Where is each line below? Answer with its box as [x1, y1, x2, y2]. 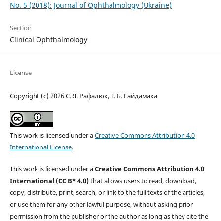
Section [9, 23, 32, 33]
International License [9, 143, 72, 152]
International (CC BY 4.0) [9, 176, 90, 185]
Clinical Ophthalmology [9, 35, 87, 45]
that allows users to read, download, [90, 176, 196, 185]
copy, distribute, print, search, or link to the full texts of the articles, [9, 188, 205, 197]
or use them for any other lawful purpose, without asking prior [9, 200, 193, 209]
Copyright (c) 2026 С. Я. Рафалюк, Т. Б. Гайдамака [9, 91, 157, 101]
